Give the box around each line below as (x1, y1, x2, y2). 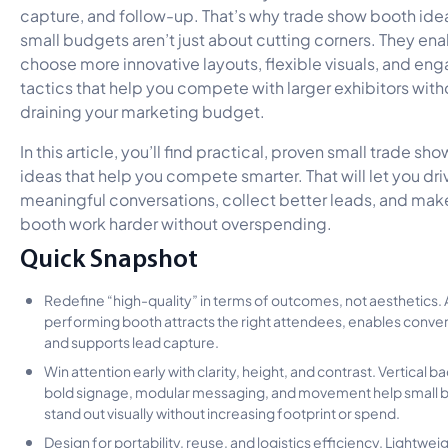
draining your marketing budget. (20, 98, 265, 122)
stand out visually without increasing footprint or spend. (44, 401, 400, 422)
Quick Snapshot (20, 241, 198, 273)
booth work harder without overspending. (20, 210, 332, 234)
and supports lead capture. (44, 330, 219, 351)
